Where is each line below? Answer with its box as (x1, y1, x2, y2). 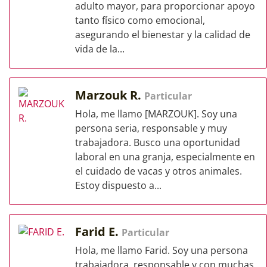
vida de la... (75, 42, 125, 55)
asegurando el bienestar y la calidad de (75, 28, 250, 41)
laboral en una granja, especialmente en (75, 150, 255, 163)
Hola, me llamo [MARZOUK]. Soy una (75, 107, 237, 120)
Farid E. (75, 223, 122, 240)
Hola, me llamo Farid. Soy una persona (75, 244, 248, 257)
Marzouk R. (75, 87, 144, 103)
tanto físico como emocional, (75, 14, 205, 27)
